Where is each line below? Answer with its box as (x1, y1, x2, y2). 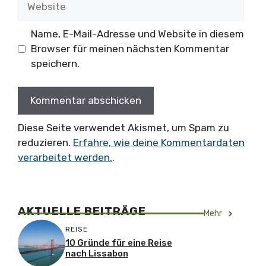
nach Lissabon (65, 248, 128, 259)
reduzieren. (18, 136, 73, 148)
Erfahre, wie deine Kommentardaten (73, 136, 245, 148)
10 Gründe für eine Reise (65, 237, 172, 248)
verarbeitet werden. (18, 151, 112, 163)
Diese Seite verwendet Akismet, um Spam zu (18, 121, 229, 134)
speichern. (30, 58, 80, 70)
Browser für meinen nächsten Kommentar (30, 43, 229, 55)
